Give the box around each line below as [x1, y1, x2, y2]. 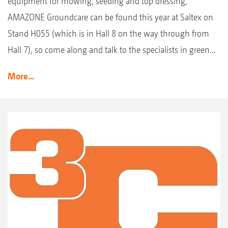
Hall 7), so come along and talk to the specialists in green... [8, 44, 216, 55]
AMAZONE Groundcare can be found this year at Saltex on [8, 12, 213, 23]
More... [8, 71, 34, 82]
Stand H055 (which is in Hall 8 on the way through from [8, 28, 209, 39]
